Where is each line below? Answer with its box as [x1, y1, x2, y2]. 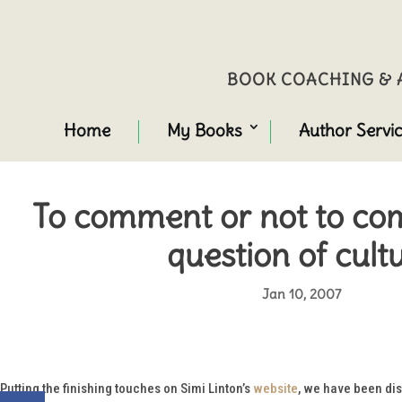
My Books [167, 119, 242, 141]
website [253, 380, 298, 397]
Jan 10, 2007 [262, 285, 341, 303]
